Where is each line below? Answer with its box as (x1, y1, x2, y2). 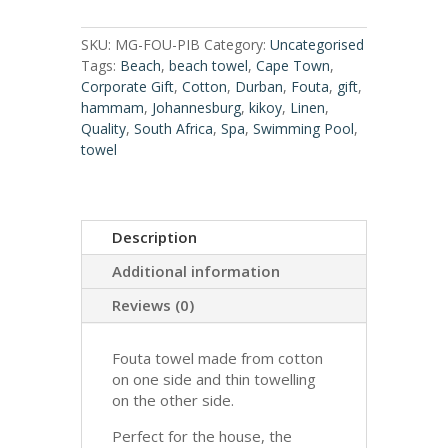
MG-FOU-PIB (114, 35, 200, 54)
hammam (80, 98, 144, 117)
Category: (203, 35, 270, 54)
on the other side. (111, 390, 234, 410)
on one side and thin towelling (111, 369, 316, 389)
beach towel (168, 56, 248, 75)
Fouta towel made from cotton (111, 348, 323, 368)
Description (111, 227, 197, 247)
